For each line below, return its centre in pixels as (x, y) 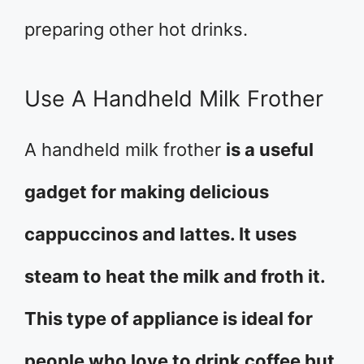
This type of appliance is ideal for (169, 318)
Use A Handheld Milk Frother (174, 99)
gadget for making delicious (147, 192)
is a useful (270, 149)
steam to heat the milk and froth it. (175, 276)
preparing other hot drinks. (136, 29)
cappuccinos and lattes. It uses (160, 234)
